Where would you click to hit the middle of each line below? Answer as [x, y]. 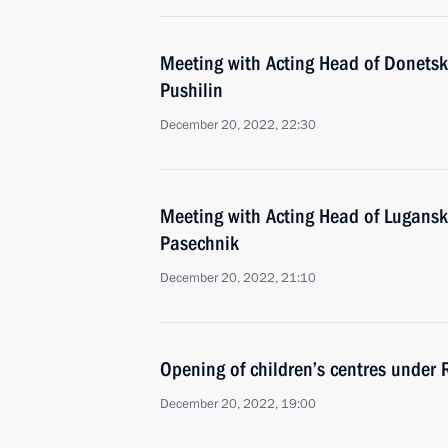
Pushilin [191, 90]
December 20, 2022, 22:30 [238, 125]
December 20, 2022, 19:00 [238, 404]
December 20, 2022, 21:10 [238, 278]
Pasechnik [199, 243]
